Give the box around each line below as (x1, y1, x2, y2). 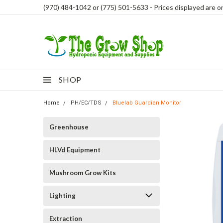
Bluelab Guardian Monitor (112, 100, 181, 106)
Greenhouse (49, 123, 89, 131)
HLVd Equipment (49, 146, 101, 154)
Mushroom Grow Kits (49, 169, 116, 177)
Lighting (49, 192, 76, 200)
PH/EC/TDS (71, 100, 102, 106)
